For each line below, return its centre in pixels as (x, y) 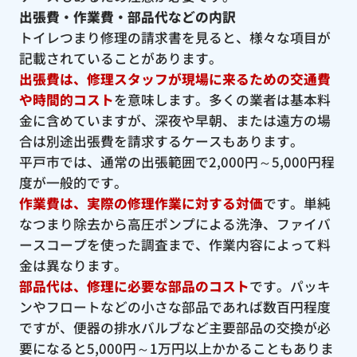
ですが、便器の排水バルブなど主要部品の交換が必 (175, 327)
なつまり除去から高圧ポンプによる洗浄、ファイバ (175, 224)
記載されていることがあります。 (120, 58)
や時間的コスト (66, 99)
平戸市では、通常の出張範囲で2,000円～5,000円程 (177, 161)
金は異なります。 (73, 265)
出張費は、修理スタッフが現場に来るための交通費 (175, 78)
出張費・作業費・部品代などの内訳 (127, 16)
